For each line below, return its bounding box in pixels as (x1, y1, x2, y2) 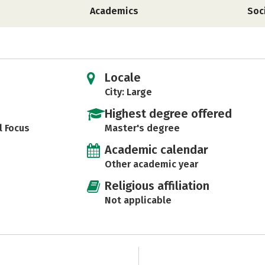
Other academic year (104, 159, 198, 170)
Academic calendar (104, 143, 208, 157)
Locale (104, 70, 141, 85)
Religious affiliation (104, 179, 209, 193)
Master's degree (104, 122, 180, 134)
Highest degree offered (104, 106, 232, 121)
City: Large (104, 86, 152, 98)
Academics (90, 5, 138, 17)
